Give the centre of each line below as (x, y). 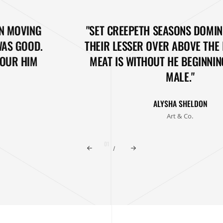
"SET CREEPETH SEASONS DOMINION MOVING (115, 31)
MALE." (114, 77)
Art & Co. (115, 116)
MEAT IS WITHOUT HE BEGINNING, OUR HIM (114, 61)
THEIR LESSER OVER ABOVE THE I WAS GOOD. (114, 46)
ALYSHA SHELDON (114, 103)
